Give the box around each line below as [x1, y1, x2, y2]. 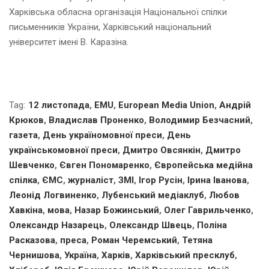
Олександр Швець [109, 220, 192, 231]
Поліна [197, 220, 227, 231]
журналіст [68, 175, 113, 186]
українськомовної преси [9, 145, 118, 156]
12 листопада [28, 100, 89, 111]
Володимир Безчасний [149, 115, 250, 126]
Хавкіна [9, 205, 43, 216]
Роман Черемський [91, 235, 177, 246]
